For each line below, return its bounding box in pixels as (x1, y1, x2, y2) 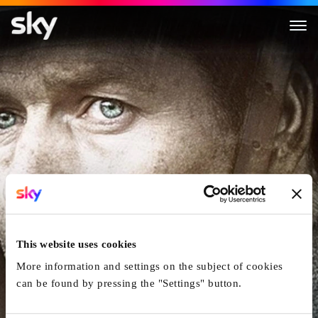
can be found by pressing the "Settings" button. (16, 278, 242, 290)
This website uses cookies (16, 238, 137, 250)
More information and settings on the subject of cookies (16, 261, 283, 273)
